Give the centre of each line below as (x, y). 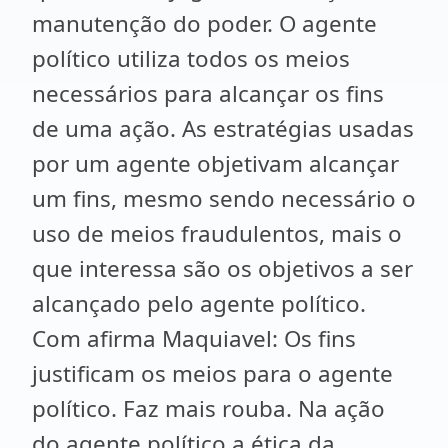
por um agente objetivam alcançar (215, 163)
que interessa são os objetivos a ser (222, 268)
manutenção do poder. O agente (204, 23)
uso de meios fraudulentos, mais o (217, 233)
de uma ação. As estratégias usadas (223, 128)
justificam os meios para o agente (212, 373)
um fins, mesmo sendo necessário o (224, 198)
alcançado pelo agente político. (199, 303)
